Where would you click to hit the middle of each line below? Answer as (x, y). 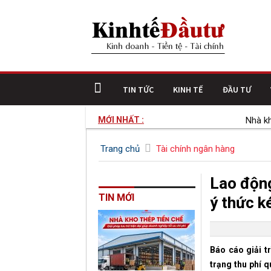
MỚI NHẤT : (121, 120)
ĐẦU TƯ (237, 90)
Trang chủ (120, 149)
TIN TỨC (138, 90)
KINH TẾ (188, 90)
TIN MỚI (116, 198)
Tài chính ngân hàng (195, 149)
